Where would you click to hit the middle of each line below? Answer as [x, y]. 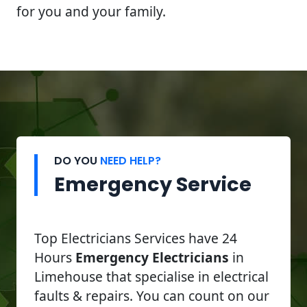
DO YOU [77, 160]
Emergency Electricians [152, 257]
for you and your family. [91, 11]
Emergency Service [153, 184]
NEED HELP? [131, 160]
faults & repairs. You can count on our [152, 295]
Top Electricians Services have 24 [136, 238]
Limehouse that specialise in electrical [151, 276]
